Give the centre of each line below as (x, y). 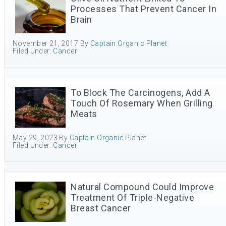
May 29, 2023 (35, 138)
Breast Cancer (101, 208)
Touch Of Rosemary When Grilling (142, 103)
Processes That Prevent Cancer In (144, 9)
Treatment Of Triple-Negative (132, 197)
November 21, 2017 (46, 43)
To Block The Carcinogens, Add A (140, 93)
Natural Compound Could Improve (142, 187)
